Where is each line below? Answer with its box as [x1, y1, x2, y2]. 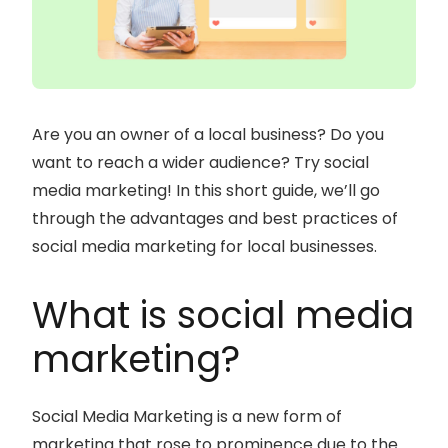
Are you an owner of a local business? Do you [32, 122, 384, 146]
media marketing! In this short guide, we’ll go [32, 178, 380, 202]
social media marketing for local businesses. [32, 234, 377, 258]
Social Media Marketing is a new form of [32, 404, 342, 428]
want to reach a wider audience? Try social [32, 150, 369, 174]
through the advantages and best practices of [32, 206, 398, 230]
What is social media [32, 288, 414, 341]
